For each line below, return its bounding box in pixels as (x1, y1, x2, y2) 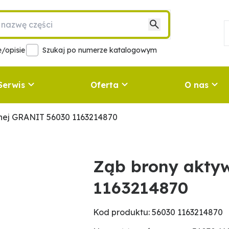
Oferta (90, 80, 119, 90)
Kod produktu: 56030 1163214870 (93, 207, 223, 217)
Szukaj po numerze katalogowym (42, 45, 157, 55)
